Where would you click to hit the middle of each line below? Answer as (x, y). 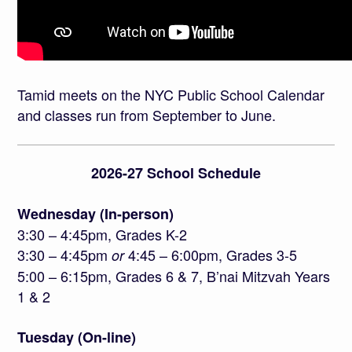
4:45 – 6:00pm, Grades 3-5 (211, 254)
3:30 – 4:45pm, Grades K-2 (103, 234)
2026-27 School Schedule (176, 172)
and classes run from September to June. (147, 114)
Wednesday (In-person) (96, 213)
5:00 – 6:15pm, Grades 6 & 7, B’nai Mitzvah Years (174, 275)
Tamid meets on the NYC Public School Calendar (171, 94)
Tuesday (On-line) (77, 337)
